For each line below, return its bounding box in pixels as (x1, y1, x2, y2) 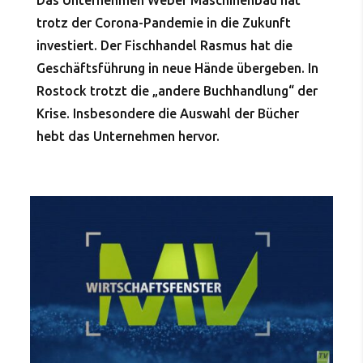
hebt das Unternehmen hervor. (36, 129, 220, 144)
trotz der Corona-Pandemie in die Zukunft (36, 15, 291, 31)
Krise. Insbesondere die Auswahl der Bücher (36, 106, 299, 122)
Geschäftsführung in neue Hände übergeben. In (36, 61, 318, 76)
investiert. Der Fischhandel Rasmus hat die (36, 38, 293, 53)
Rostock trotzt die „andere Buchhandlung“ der (36, 83, 318, 99)
